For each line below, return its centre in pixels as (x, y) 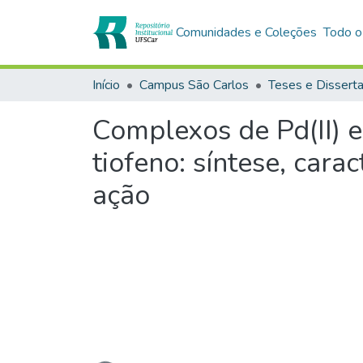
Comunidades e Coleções (247, 32)
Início (106, 85)
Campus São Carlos (194, 85)
